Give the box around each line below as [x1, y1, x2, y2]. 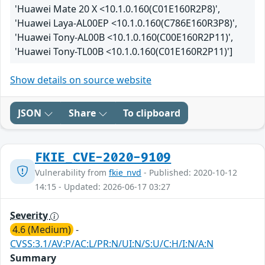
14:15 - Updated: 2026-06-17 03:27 [35, 181, 170, 193]
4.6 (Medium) [12, 223, 71, 237]
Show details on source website [10, 73, 151, 87]
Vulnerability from [35, 167, 109, 179]
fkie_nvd [109, 167, 141, 179]
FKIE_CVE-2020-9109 [35, 150, 172, 166]
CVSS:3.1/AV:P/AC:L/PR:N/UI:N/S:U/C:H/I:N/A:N [10, 237, 214, 251]
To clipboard [123, 106, 180, 120]
